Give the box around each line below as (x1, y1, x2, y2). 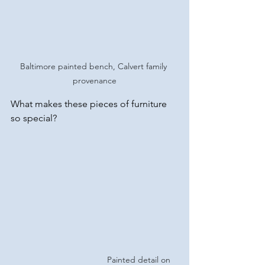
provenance (73, 75, 117, 86)
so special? (11, 112, 57, 124)
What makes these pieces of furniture (11, 98, 169, 109)
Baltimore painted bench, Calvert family (20, 60, 169, 72)
